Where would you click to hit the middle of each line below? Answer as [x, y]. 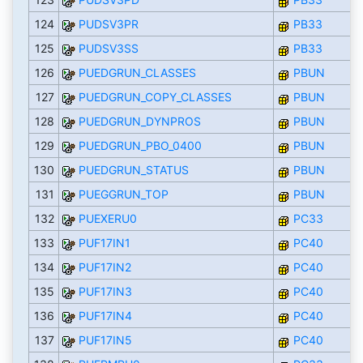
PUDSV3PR [108, 24]
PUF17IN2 [105, 267]
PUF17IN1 [104, 243]
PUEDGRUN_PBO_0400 [140, 146]
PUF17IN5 [105, 340]
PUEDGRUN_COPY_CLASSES [155, 97]
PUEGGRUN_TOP [123, 194]
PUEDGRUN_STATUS [133, 170]
